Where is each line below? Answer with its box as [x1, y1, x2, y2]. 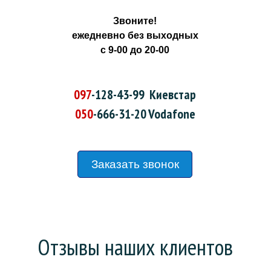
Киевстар [145, 86, 197, 103]
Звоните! [113, 16, 157, 26]
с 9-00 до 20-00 [100, 45, 170, 55]
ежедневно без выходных [71, 30, 198, 41]
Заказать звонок [91, 158, 179, 171]
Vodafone [146, 105, 195, 122]
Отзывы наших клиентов [37, 232, 233, 261]
